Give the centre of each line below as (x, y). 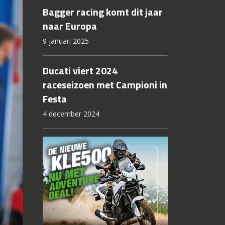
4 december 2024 (71, 114)
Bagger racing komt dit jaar (102, 12)
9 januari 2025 (66, 41)
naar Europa (70, 26)
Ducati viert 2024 (80, 71)
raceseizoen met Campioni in (105, 85)
